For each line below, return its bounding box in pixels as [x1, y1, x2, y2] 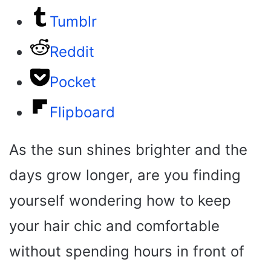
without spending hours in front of [9, 243, 244, 260]
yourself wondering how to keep [9, 192, 231, 209]
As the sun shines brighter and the [9, 141, 247, 158]
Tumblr [50, 13, 97, 30]
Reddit [50, 43, 94, 60]
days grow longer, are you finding [9, 166, 241, 184]
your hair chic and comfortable [9, 217, 220, 235]
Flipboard [50, 103, 115, 121]
